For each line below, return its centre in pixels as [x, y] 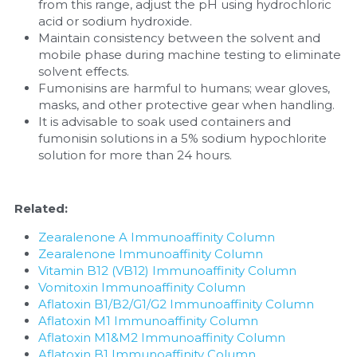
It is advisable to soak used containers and [164, 122]
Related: [41, 208]
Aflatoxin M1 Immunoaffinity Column [148, 321]
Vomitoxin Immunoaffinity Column [141, 287]
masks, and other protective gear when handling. [186, 105]
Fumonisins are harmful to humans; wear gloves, [184, 88]
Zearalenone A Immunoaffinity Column [156, 237]
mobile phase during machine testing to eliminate [189, 55]
